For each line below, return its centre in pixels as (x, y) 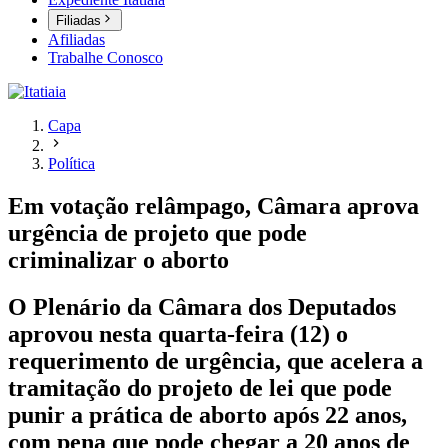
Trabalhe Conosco (105, 58)
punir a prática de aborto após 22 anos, (207, 415)
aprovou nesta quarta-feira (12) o (178, 334)
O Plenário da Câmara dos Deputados (202, 307)
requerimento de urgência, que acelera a (215, 361)
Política (71, 164)
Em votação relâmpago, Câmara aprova (213, 206)
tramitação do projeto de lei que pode (200, 388)
